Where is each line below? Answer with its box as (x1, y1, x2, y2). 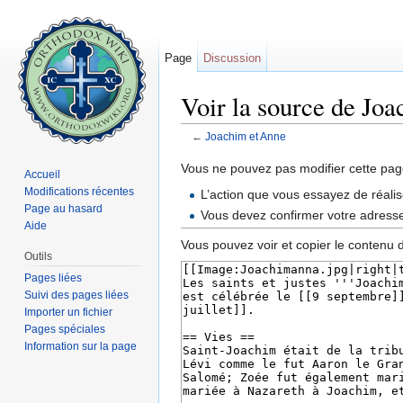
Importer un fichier (24, 305, 113, 318)
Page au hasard (24, 201, 103, 215)
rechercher (293, 143, 355, 158)
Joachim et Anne (204, 130, 286, 143)
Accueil (24, 167, 61, 181)
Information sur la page (24, 339, 138, 353)
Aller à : (181, 143, 228, 158)
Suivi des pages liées (24, 288, 130, 301)
